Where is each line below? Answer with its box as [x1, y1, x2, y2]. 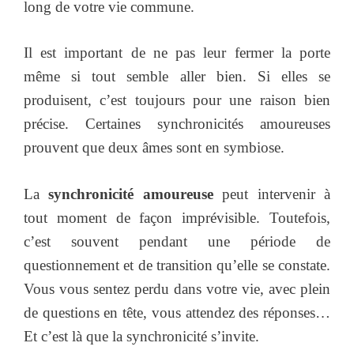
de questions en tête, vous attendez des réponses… [24, 303, 330, 321]
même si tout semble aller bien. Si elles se [24, 68, 330, 85]
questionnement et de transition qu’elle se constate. [24, 256, 330, 273]
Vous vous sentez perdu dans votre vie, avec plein [24, 280, 330, 297]
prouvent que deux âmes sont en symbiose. [24, 139, 284, 156]
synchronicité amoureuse [48, 185, 213, 202]
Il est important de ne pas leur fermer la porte [24, 44, 330, 62]
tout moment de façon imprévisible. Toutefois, [24, 209, 330, 226]
